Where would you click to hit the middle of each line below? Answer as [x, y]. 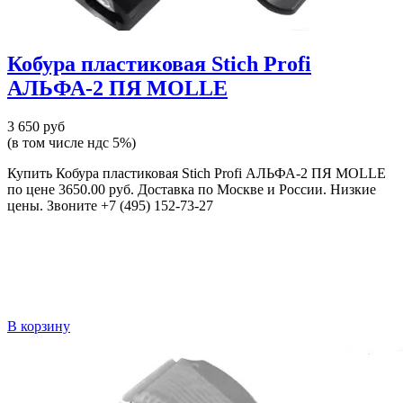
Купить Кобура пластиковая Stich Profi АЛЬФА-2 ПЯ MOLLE [197, 173]
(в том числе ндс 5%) [72, 142]
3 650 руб [36, 126]
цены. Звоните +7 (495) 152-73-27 [110, 205]
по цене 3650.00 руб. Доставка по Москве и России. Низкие [192, 189]
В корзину [39, 326]
